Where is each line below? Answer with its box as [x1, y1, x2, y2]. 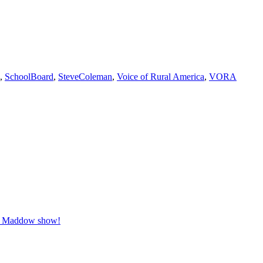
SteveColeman [58, 71, 112, 82]
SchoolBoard [5, 71, 53, 82]
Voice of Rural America [117, 71, 204, 82]
